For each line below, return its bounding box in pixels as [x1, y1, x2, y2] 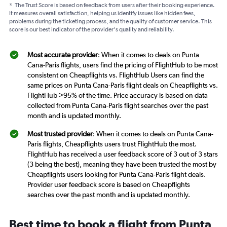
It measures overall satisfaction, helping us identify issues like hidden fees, [9, 10, 196, 17]
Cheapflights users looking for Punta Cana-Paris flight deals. [27, 170, 206, 179]
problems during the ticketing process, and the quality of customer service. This [9, 18, 212, 25]
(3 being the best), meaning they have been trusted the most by [27, 160, 216, 169]
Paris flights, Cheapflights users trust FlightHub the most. [27, 140, 197, 148]
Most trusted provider [27, 130, 93, 138]
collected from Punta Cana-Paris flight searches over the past [27, 101, 208, 110]
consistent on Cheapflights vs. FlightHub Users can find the [27, 71, 204, 80]
